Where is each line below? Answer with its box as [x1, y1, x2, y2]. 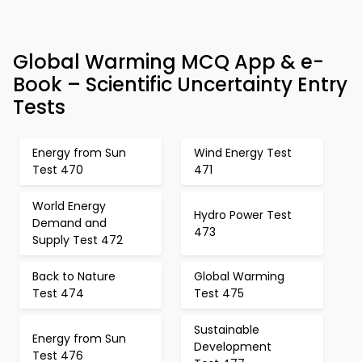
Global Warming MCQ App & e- [13, 48, 324, 75]
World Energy [32, 198, 106, 214]
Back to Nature [32, 268, 116, 284]
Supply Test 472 [32, 232, 123, 248]
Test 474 [32, 285, 84, 301]
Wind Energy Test [194, 145, 292, 161]
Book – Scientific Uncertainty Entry [13, 71, 347, 98]
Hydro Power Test [194, 206, 292, 223]
